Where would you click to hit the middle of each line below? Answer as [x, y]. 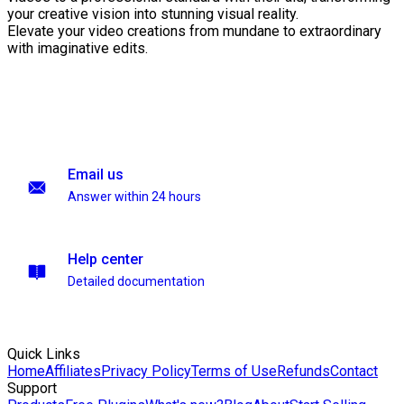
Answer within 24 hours [134, 197]
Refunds [303, 371]
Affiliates [73, 371]
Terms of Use [234, 371]
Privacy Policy [146, 371]
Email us [96, 174]
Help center [106, 259]
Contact [354, 371]
